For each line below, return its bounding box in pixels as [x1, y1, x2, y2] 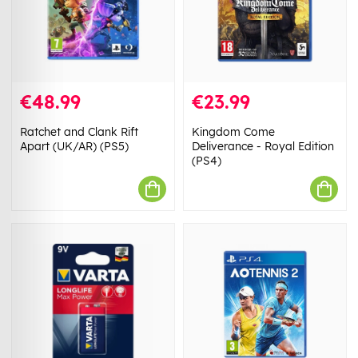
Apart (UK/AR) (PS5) [20, 139, 129, 154]
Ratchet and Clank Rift [20, 125, 138, 140]
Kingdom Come [192, 125, 275, 140]
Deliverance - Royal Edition [192, 139, 334, 154]
